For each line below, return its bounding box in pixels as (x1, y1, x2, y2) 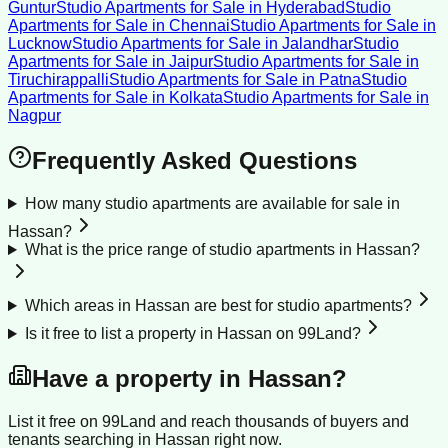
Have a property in (32, 365, 248, 393)
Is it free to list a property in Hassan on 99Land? (24, 325, 361, 343)
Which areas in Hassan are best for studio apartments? (24, 297, 412, 315)
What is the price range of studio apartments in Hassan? (24, 241, 420, 259)
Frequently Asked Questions (32, 147, 357, 175)
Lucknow (8, 35, 72, 53)
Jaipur (169, 53, 213, 71)
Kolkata (169, 89, 223, 107)
